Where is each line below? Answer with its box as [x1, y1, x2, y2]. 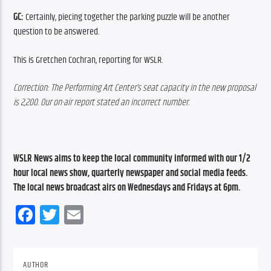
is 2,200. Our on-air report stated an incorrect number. [13, 95, 190, 111]
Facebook [35, 199, 100, 229]
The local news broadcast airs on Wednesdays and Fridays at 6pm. [13, 180, 241, 195]
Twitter [59, 199, 106, 229]
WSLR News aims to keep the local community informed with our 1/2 [13, 151, 251, 166]
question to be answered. [13, 24, 100, 40]
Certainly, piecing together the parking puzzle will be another [24, 10, 230, 25]
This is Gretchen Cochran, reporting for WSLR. [13, 52, 163, 68]
